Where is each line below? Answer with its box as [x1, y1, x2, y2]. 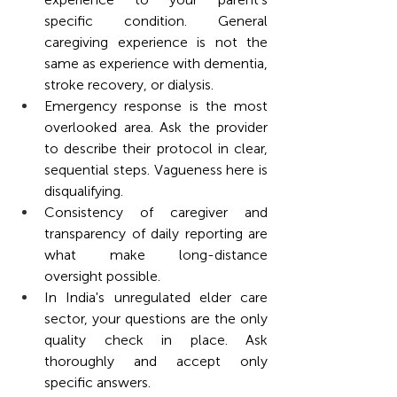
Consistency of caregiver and [44, 203, 268, 221]
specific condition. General [44, 12, 268, 29]
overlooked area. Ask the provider [44, 118, 268, 136]
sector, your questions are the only [44, 309, 268, 327]
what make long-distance [44, 245, 268, 263]
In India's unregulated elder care [44, 288, 268, 306]
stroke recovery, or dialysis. [44, 75, 214, 93]
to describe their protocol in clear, [44, 139, 268, 157]
